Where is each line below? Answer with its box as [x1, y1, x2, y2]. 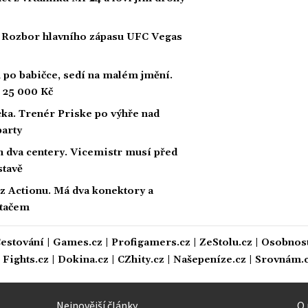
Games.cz [53, 236, 102, 249]
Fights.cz [3, 253, 49, 266]
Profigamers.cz [111, 236, 190, 249]
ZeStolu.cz [199, 236, 252, 249]
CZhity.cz [118, 253, 164, 266]
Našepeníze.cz [173, 253, 246, 266]
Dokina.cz [58, 253, 109, 266]
